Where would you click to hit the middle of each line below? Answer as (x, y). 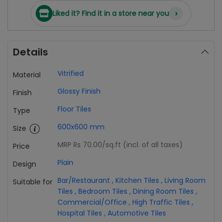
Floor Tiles (74, 109)
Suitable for (33, 182)
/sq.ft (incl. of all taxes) (142, 144)
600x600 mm (81, 127)
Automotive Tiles (137, 213)
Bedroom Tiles (103, 191)
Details (30, 52)
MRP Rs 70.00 (80, 144)
